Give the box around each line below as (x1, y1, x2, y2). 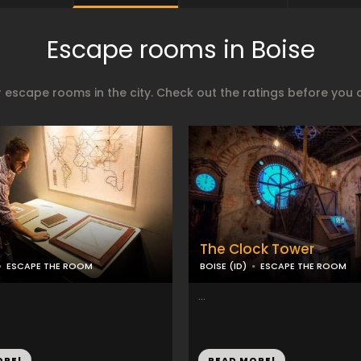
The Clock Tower (200, 239, 314, 259)
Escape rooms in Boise (46, 33, 315, 67)
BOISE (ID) (200, 259, 247, 272)
